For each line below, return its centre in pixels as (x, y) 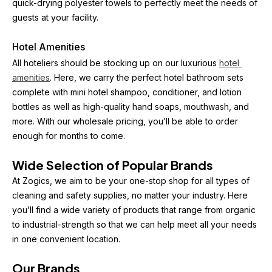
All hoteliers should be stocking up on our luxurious (116, 63)
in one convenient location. (66, 239)
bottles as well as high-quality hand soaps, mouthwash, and (131, 107)
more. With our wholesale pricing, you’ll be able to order (125, 121)
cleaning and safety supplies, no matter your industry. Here (130, 195)
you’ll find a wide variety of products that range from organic (134, 210)
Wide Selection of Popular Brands (113, 165)
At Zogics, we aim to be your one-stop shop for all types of (131, 181)
